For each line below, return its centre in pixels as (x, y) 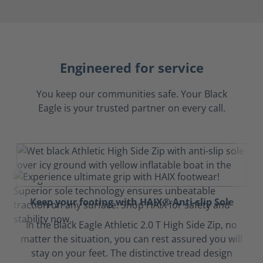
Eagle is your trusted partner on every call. (131, 108)
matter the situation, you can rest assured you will (131, 239)
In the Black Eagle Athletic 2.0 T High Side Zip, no (131, 225)
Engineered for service (131, 68)
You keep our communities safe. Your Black (131, 94)
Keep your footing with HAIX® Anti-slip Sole (131, 202)
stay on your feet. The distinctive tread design (131, 253)
